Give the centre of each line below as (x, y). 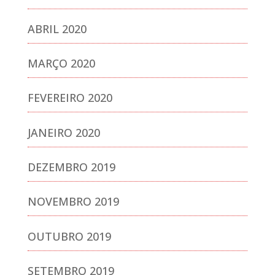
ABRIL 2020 (57, 29)
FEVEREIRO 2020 (70, 98)
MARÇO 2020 (61, 64)
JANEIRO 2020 (64, 132)
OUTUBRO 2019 (69, 236)
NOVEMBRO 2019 (73, 202)
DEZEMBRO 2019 (71, 167)
